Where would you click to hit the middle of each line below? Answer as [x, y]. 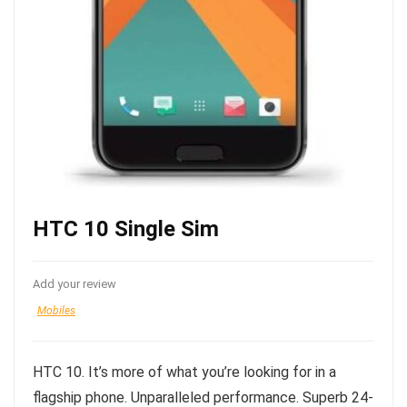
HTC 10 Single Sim [126, 229]
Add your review [74, 284]
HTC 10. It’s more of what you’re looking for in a [184, 372]
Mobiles [56, 311]
